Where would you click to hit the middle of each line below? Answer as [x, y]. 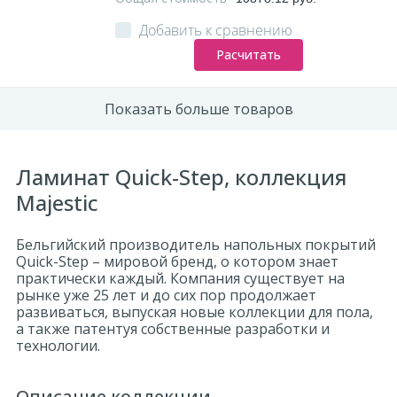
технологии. [58, 346]
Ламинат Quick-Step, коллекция [181, 177]
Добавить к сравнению [216, 30]
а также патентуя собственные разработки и [173, 329]
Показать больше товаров [198, 109]
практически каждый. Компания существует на [180, 278]
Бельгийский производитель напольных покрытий [196, 245]
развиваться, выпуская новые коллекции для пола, [195, 312]
